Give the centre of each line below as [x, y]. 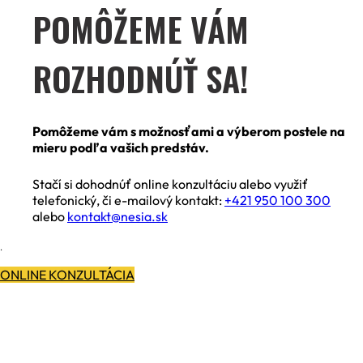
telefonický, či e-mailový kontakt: [128, 200]
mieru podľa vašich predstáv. [121, 147]
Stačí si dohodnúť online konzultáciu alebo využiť [170, 184]
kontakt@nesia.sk [117, 216]
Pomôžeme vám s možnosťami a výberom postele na [189, 131]
